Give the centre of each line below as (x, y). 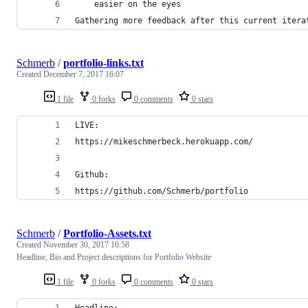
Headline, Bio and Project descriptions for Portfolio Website (114, 257)
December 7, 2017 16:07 (84, 74)
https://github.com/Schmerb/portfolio (162, 191)
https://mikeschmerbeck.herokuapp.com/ (164, 141)
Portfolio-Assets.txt (107, 233)
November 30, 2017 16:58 (86, 244)
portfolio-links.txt (103, 63)
